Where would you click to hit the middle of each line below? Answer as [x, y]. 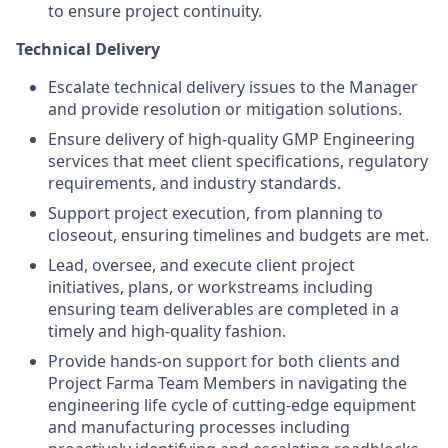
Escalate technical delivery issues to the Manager [233, 86]
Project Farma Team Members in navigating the [227, 382]
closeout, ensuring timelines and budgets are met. [238, 234]
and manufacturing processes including [199, 426]
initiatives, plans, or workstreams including [210, 286]
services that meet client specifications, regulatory [238, 160]
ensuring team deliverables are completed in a [223, 308]
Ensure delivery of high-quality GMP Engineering [231, 138]
